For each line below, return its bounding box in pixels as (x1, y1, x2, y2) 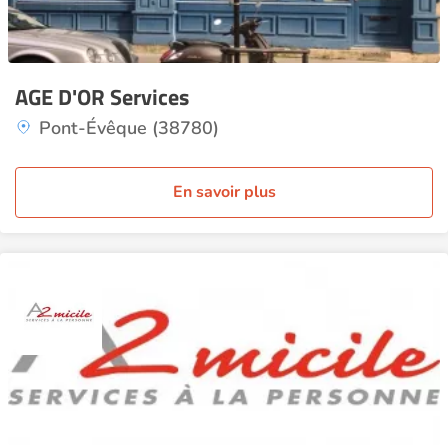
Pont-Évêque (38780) (39, 116, 219, 140)
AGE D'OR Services (15, 80, 189, 114)
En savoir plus (172, 181, 276, 203)
